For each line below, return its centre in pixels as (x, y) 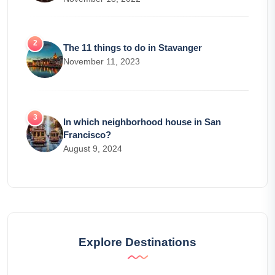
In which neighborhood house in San (142, 122)
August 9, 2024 (93, 148)
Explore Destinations (137, 242)
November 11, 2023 (102, 61)
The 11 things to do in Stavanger (133, 47)
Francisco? (87, 134)
